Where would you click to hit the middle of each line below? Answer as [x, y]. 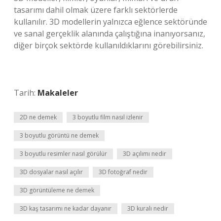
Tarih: [26, 93]
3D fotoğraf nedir [123, 172]
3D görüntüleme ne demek [57, 190]
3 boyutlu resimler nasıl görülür [63, 154]
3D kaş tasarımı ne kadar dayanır [66, 208]
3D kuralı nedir [148, 208]
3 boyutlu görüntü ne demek [59, 135]
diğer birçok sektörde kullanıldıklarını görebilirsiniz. [109, 45]
